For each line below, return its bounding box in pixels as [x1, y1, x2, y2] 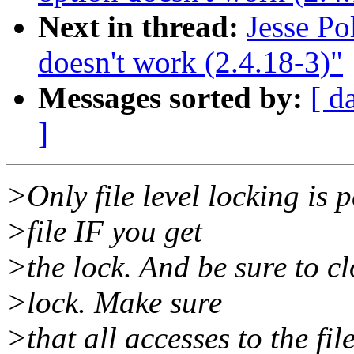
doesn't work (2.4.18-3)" [38, 45, 343, 80]
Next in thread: [38, 9, 239, 44]
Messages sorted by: [38, 81, 303, 115]
